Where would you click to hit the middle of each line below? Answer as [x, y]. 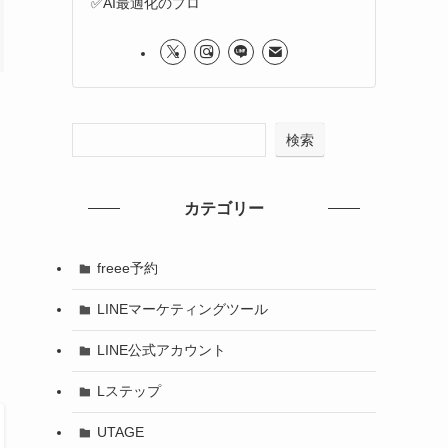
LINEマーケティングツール [182, 309]
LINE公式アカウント [161, 350]
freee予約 [127, 268]
